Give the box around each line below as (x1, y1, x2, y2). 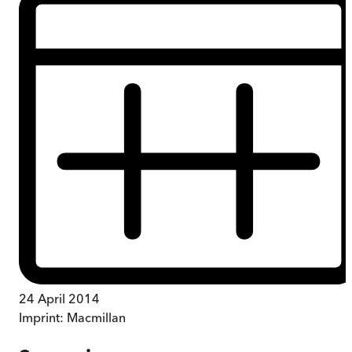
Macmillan (67, 309, 126, 325)
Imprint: (19, 309, 67, 325)
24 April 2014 (19, 290, 100, 306)
